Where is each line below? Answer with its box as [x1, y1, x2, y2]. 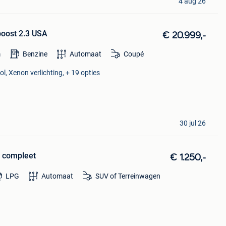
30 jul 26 [179, 119, 206, 127]
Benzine [22, 50, 47, 59]
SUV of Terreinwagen [95, 172, 161, 180]
